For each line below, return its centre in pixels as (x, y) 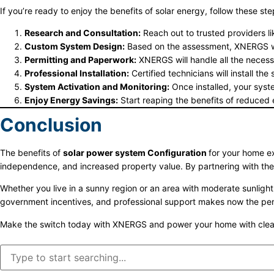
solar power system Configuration (136, 152)
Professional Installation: (77, 73)
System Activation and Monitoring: (97, 86)
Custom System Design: (75, 46)
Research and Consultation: (83, 32)
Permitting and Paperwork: (80, 59)
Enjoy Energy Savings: (71, 100)
